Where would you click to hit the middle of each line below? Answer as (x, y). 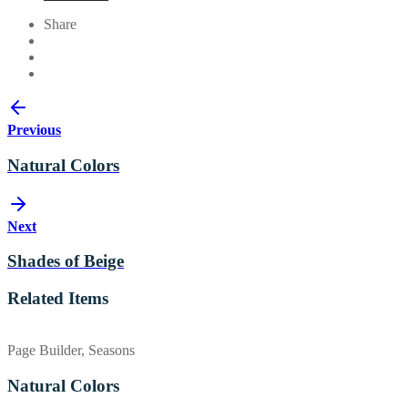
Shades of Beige (66, 261)
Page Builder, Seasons (71, 350)
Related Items (58, 299)
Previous (34, 130)
